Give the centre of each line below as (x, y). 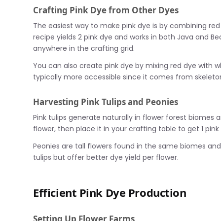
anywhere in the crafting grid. (84, 48)
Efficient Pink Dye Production (110, 192)
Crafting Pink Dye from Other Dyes (106, 10)
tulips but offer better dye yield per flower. (106, 157)
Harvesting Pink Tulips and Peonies (106, 102)
